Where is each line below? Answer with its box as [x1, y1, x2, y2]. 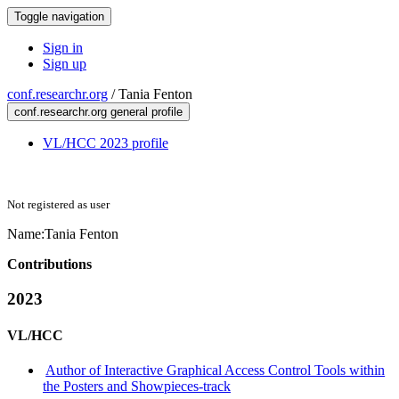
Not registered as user [7, 198, 110, 211]
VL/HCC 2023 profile [43, 135, 168, 151]
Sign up [43, 56, 86, 71]
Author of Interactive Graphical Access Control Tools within [45, 362, 386, 379]
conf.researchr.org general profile [14, 105, 183, 118]
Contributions [7, 256, 92, 272]
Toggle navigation [14, 10, 104, 23]
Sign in [43, 40, 83, 55]
